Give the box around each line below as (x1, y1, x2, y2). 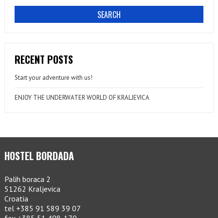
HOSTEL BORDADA (4, 148, 74, 163)
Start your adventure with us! (14, 73, 92, 82)
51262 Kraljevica (4, 184, 60, 194)
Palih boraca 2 (4, 174, 51, 184)
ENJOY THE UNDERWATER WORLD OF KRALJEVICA (14, 93, 149, 102)
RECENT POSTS (14, 52, 73, 67)
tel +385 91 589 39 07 (4, 203, 81, 214)
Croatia (4, 194, 28, 204)
